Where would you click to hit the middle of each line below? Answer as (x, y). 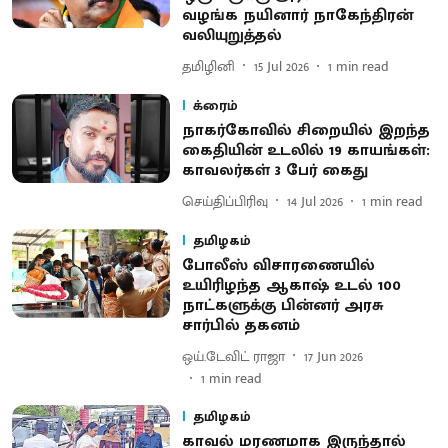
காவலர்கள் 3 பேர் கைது (274, 170)
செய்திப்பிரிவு (224, 201)
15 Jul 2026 (281, 66)
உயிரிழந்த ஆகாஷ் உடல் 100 (291, 285)
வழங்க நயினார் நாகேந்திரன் (297, 15)
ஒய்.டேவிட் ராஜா (233, 356)
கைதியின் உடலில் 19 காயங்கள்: (305, 150)
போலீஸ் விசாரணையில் (278, 265)
